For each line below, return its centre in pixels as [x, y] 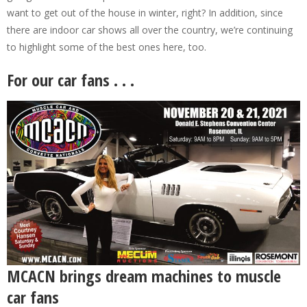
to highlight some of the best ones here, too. [107, 47]
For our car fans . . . [71, 80]
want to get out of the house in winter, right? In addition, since [145, 13]
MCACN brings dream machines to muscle [144, 276]
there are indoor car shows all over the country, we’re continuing [150, 30]
